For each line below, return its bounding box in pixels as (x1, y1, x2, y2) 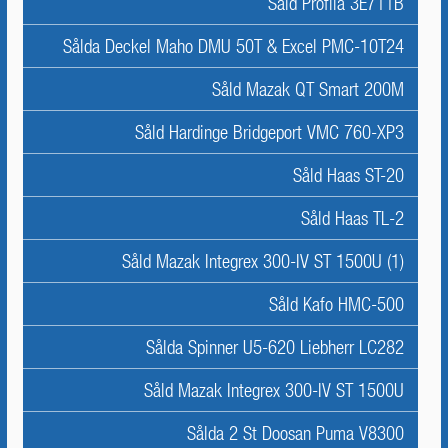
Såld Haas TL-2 (301, 207, 404, 229)
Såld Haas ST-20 (293, 164, 404, 186)
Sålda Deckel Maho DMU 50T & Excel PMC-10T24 (63, 35, 404, 57)
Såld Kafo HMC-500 (269, 293, 404, 315)
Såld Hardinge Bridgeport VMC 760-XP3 (135, 121, 404, 143)
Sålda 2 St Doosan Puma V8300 (187, 422, 404, 444)
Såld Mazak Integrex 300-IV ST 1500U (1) (122, 250, 404, 272)
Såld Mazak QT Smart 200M (212, 78, 404, 100)
